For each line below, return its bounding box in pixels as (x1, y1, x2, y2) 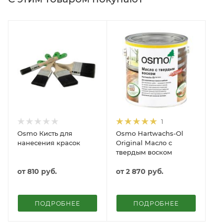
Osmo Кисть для (17, 129, 72, 137)
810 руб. (27, 166, 57, 176)
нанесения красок (17, 138, 80, 147)
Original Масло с (116, 138, 172, 147)
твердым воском (116, 148, 172, 156)
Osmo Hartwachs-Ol (116, 129, 183, 137)
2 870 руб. (126, 166, 164, 176)
